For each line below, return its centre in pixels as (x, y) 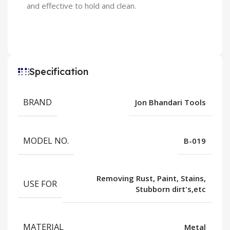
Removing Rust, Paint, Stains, (151, 178)
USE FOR (40, 184)
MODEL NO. (46, 141)
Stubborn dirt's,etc (171, 189)
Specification (59, 72)
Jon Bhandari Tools (170, 102)
